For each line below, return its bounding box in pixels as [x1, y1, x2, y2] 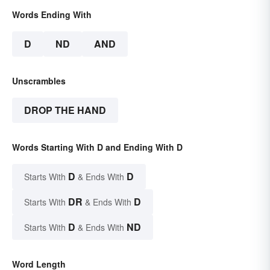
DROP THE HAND [24, 103, 106, 118]
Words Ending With [12, 8, 92, 21]
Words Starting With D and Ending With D [12, 141, 183, 154]
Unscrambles [12, 75, 66, 87]
